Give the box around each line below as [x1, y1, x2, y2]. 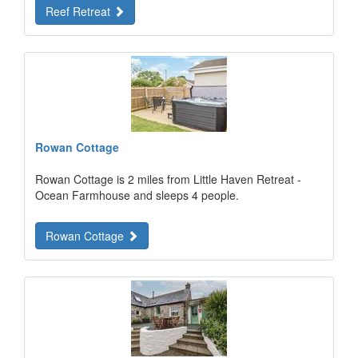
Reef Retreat [46, 3, 113, 19]
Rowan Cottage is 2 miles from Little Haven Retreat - [35, 171, 301, 187]
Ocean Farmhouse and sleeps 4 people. [35, 187, 239, 203]
